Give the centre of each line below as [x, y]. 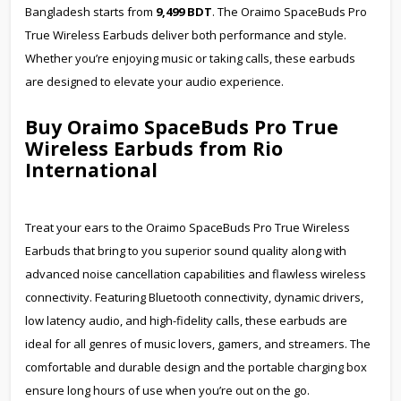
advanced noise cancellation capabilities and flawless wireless [196, 273]
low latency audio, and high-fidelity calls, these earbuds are [186, 320]
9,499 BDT [184, 11]
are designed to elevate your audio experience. [154, 81]
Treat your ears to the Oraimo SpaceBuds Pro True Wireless [188, 227]
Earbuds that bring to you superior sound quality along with [186, 250]
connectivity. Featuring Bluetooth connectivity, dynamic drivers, [194, 297]
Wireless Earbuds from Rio [154, 148]
